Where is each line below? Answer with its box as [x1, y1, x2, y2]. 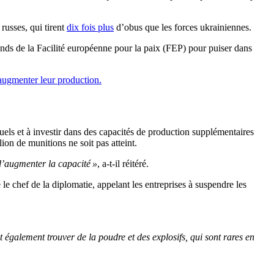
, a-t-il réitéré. [97, 158, 149, 169]
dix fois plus [67, 22, 114, 33]
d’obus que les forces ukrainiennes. [114, 22, 251, 33]
